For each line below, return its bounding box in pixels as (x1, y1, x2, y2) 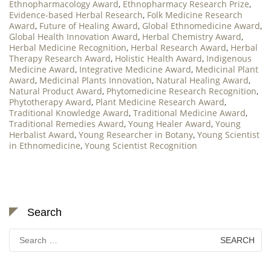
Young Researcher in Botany (79, 129, 193, 141)
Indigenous (206, 53, 252, 65)
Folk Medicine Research (147, 9, 243, 21)
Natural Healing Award (156, 74, 249, 87)
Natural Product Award (9, 85, 102, 97)
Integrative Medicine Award (79, 64, 191, 76)
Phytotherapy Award (9, 96, 91, 108)
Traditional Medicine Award (133, 107, 246, 119)
